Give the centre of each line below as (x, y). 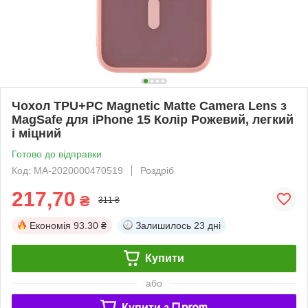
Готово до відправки (57, 154)
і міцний (36, 133)
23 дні (207, 225)
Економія (50, 225)
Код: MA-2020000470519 (67, 170)
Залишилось (163, 225)
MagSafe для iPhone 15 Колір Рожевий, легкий (153, 119)
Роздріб (157, 170)
